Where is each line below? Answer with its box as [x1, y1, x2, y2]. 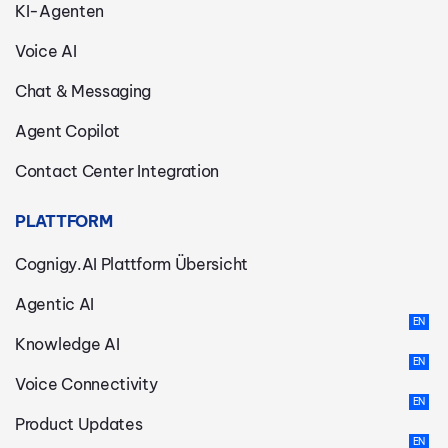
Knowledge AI [15, 333, 120, 354]
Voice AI [15, 40, 77, 61]
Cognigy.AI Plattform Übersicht [15, 253, 248, 274]
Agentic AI [15, 293, 94, 314]
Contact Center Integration [15, 160, 220, 181]
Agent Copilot [15, 120, 121, 141]
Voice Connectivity [15, 373, 158, 394]
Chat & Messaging [15, 80, 152, 101]
